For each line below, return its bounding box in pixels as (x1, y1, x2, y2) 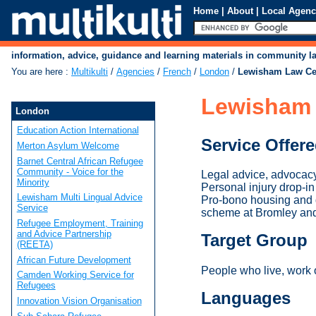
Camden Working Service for (16, 269, 134, 281)
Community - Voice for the (16, 166, 123, 177)
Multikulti (71, 66, 108, 78)
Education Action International (16, 125, 139, 136)
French (163, 66, 191, 78)
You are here (11, 66, 63, 78)
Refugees (16, 280, 56, 291)
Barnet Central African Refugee (16, 155, 143, 166)
